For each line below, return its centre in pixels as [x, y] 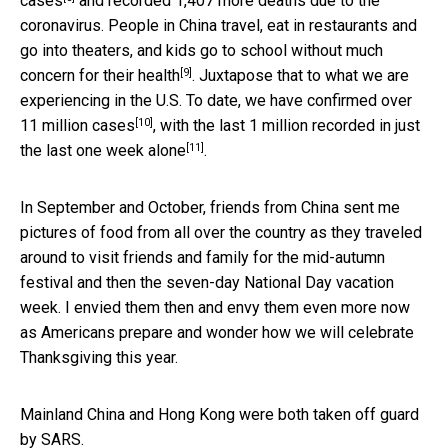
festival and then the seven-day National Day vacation [207, 282]
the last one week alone [103, 150]
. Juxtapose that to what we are [300, 75]
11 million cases [77, 125]
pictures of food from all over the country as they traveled [221, 232]
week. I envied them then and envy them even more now [215, 307]
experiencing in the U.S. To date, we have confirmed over [216, 100]
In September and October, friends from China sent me [210, 207]
